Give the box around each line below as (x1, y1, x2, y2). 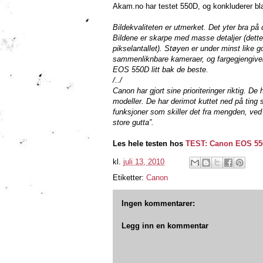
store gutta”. (113, 118, 154, 127)
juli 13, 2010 (123, 157, 164, 167)
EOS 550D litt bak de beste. (113, 65, 208, 74)
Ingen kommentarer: (122, 199, 195, 208)
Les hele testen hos (113, 139, 186, 148)
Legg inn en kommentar (122, 221, 208, 230)
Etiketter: (113, 173, 146, 182)
